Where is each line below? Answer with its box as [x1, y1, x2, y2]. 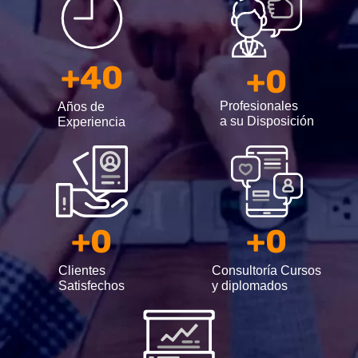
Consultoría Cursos [212, 263, 321, 277]
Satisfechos [58, 278, 125, 292]
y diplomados [212, 278, 288, 292]
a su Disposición [219, 113, 314, 128]
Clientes [58, 263, 105, 277]
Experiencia [58, 114, 125, 129]
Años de [58, 99, 105, 113]
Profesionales [219, 98, 298, 113]
